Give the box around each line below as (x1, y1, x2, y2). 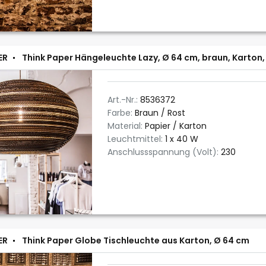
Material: (107, 120, 145, 132)
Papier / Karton (145, 120, 207, 132)
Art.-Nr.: (107, 94, 140, 106)
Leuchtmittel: (107, 133, 165, 145)
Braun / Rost (135, 107, 185, 119)
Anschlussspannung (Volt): (107, 146, 221, 158)
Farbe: (107, 107, 135, 119)
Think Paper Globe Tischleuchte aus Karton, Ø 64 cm (22, 235, 249, 246)
